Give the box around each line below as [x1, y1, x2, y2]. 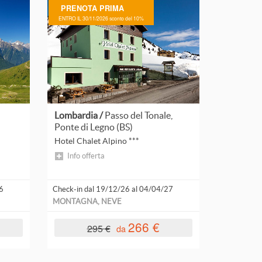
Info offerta [67, 151, 105, 161]
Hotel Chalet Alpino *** [54, 136, 139, 146]
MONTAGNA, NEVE [53, 196, 122, 206]
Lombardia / [54, 109, 105, 120]
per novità [145, 8, 179, 20]
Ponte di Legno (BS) [54, 121, 133, 132]
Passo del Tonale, [105, 109, 173, 120]
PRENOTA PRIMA [60, 2, 124, 13]
